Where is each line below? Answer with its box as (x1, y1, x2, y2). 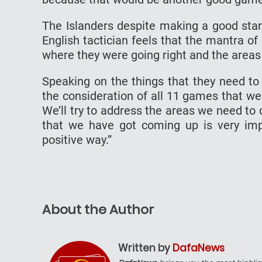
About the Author (42, 200, 154, 219)
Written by (118, 240, 173, 255)
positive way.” (42, 132, 112, 147)
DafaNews (173, 240, 225, 255)
